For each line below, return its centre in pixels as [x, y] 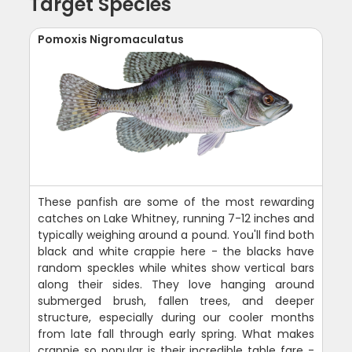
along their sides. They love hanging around [176, 285]
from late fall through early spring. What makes [176, 334]
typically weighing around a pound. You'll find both [176, 235]
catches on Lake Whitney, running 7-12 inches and [176, 219]
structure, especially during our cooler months [176, 318]
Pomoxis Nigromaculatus [111, 40]
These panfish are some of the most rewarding [176, 202]
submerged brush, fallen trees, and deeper [176, 301]
